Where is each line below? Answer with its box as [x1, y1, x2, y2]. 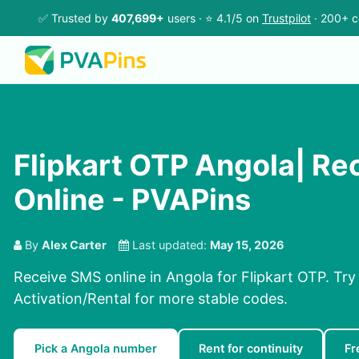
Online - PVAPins [14, 182, 251, 218]
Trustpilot [262, 11, 311, 25]
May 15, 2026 [210, 238, 284, 252]
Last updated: [129, 238, 210, 252]
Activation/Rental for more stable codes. [14, 290, 288, 308]
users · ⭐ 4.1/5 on [164, 11, 262, 25]
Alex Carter [42, 238, 107, 252]
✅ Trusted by [38, 11, 111, 25]
